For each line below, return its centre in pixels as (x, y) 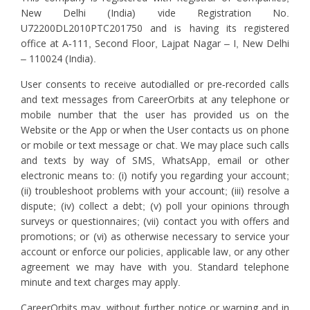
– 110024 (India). (58, 59)
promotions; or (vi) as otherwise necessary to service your (155, 237)
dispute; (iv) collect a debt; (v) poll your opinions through (155, 206)
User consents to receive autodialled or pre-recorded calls (155, 84)
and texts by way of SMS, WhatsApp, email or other (155, 161)
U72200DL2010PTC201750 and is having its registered (155, 28)
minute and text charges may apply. (101, 282)
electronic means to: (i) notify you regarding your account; (155, 176)
